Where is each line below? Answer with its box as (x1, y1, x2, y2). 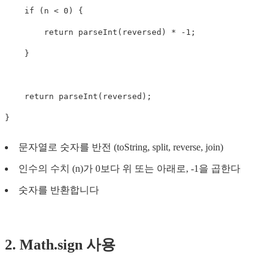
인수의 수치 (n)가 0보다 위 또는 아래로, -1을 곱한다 (18, 163, 240, 174)
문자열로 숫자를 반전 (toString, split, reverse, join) (18, 141, 223, 152)
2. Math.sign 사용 (5, 236, 116, 253)
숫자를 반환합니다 (18, 184, 99, 195)
